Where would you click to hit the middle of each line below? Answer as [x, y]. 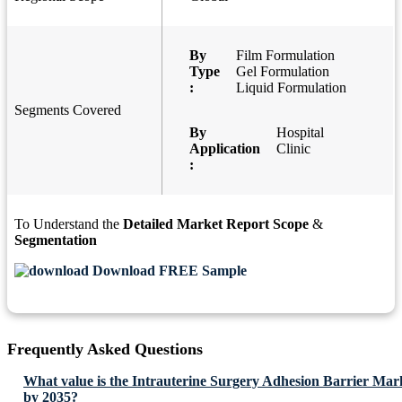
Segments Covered [68, 110]
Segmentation [56, 240]
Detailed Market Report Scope [216, 224]
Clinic [293, 149]
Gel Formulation [283, 72]
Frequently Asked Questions [105, 350]
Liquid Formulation [291, 88]
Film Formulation [285, 56]
